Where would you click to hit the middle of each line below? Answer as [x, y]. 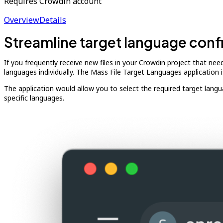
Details [53, 20]
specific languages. [34, 98]
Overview [22, 20]
